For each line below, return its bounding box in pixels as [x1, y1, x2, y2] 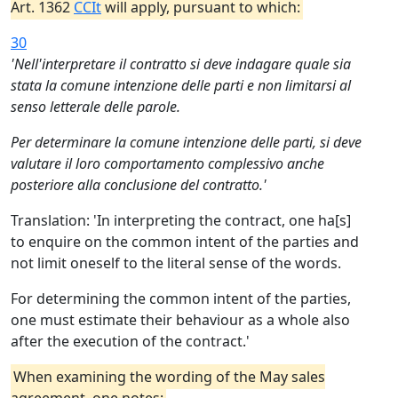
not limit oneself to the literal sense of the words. [11, 253, 341, 273]
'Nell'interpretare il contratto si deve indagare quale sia [11, 54, 351, 74]
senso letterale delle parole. [11, 97, 180, 116]
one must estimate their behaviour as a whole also [11, 310, 350, 330]
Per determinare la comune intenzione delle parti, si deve [11, 132, 362, 152]
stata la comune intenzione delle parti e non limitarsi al [11, 76, 351, 95]
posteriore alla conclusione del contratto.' [11, 175, 267, 195]
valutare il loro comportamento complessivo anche [11, 154, 324, 173]
